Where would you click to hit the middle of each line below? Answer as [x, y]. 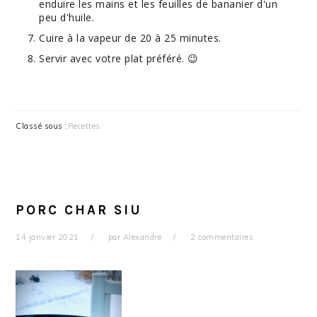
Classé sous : [42, 126]
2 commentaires [222, 237]
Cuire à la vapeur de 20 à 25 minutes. [130, 38]
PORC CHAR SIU [79, 210]
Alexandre [142, 237]
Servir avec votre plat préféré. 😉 [119, 58]
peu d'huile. [67, 17]
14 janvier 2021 [47, 237]
